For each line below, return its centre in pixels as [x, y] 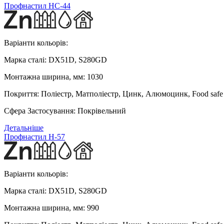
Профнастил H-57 [34, 136]
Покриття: [21, 93]
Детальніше [24, 127]
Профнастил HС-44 [37, 5]
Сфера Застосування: [40, 110]
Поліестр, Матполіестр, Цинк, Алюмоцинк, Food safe [131, 93]
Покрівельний [101, 110]
